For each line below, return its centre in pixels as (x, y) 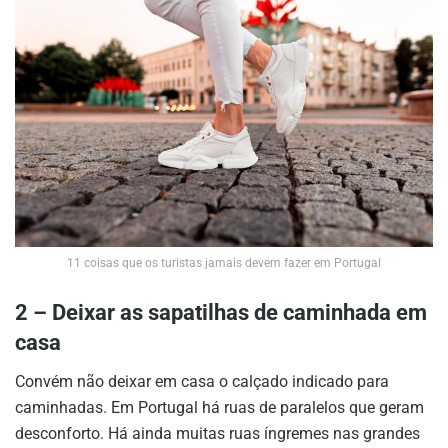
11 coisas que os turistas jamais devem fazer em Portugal (224, 263)
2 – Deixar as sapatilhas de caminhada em (221, 312)
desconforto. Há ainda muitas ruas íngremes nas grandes (217, 433)
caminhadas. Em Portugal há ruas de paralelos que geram (219, 407)
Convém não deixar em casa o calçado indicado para (202, 381)
